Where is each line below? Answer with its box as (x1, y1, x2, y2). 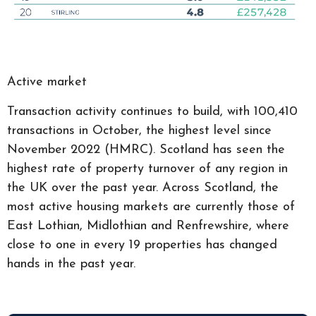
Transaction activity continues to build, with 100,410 (7, 104, 298, 119)
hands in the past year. (7, 257, 135, 271)
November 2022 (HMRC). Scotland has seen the (7, 142, 285, 157)
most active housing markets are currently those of (7, 200, 295, 214)
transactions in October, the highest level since (7, 123, 272, 138)
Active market (7, 75, 87, 89)
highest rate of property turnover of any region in (7, 162, 288, 176)
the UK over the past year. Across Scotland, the (7, 181, 279, 195)
